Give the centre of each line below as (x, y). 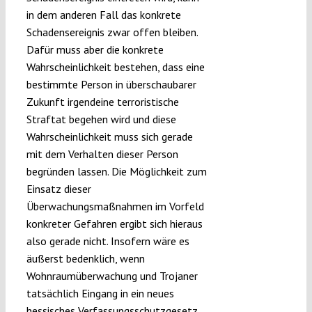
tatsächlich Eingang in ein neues (100, 294)
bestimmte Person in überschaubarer (111, 85)
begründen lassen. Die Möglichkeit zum (116, 172)
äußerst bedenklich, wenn (85, 259)
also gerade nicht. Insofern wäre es (108, 241)
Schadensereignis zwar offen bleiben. (112, 32)
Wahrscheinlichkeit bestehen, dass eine (115, 67)
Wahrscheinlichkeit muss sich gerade (109, 137)
